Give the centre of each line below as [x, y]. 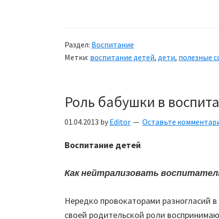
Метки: [77, 57]
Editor [120, 122]
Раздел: [78, 44]
